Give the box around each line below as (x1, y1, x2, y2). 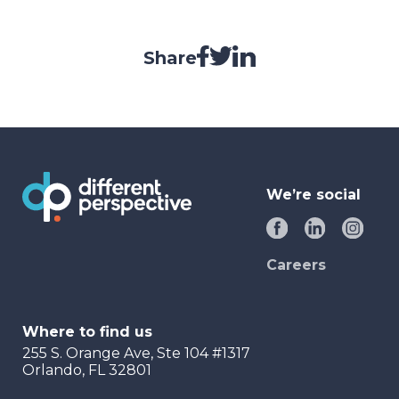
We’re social (266, 186, 362, 204)
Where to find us (22, 322, 152, 340)
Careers (266, 256, 327, 273)
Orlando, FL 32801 (22, 361, 151, 379)
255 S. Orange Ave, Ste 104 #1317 (22, 344, 250, 362)
